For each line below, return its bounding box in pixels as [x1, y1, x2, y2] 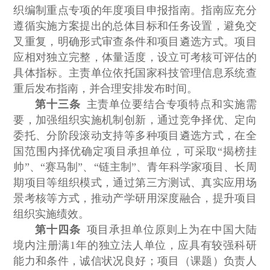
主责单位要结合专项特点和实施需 [80, 98, 257, 111]
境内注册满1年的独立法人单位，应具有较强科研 [13, 239, 257, 252]
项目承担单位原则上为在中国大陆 [80, 224, 257, 236]
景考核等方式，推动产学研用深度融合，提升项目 [13, 192, 257, 205]
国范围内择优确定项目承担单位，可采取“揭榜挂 [13, 145, 257, 158]
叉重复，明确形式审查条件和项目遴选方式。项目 [13, 36, 257, 48]
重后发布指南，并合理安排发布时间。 [13, 83, 198, 95]
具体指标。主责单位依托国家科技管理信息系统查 [13, 67, 257, 80]
